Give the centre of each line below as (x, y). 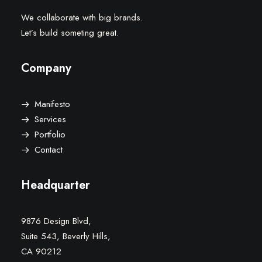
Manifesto (52, 104)
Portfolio (50, 135)
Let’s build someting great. (70, 33)
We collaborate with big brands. (82, 18)
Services (50, 119)
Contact (48, 150)
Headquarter (56, 185)
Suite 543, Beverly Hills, (66, 236)
